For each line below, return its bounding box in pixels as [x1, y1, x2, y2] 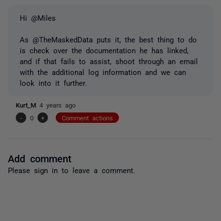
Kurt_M [16, 101, 39, 108]
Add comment [8, 152, 72, 163]
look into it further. [20, 78, 87, 86]
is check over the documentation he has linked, [20, 46, 188, 54]
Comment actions [62, 114, 113, 121]
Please [8, 166, 34, 174]
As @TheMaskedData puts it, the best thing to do [20, 35, 197, 43]
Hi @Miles [20, 13, 56, 21]
